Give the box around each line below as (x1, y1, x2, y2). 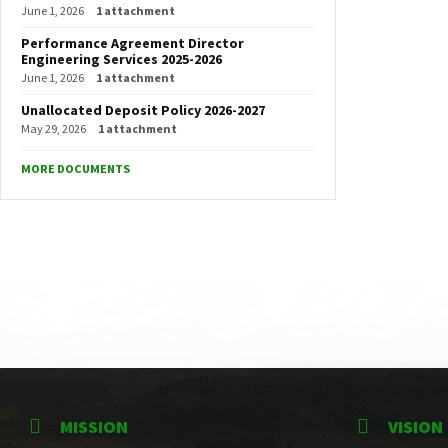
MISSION (60, 415, 128, 438)
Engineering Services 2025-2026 (21, 50, 222, 68)
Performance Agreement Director (21, 34, 244, 52)
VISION (388, 415, 444, 438)
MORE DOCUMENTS (21, 161, 130, 176)
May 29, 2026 (21, 121, 86, 136)
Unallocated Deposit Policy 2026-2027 (21, 101, 265, 119)
